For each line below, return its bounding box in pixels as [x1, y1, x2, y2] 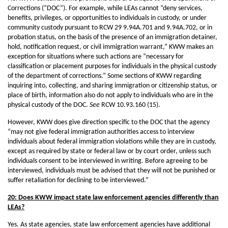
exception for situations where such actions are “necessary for [8, 53, 184, 61]
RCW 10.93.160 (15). [101, 101, 160, 109]
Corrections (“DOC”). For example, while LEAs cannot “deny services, [8, 5, 203, 12]
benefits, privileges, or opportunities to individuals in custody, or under [8, 14, 207, 22]
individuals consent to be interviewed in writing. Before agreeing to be [8, 157, 208, 165]
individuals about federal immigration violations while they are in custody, [8, 138, 216, 146]
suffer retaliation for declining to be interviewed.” [8, 177, 149, 184]
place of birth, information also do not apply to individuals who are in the [8, 92, 213, 99]
